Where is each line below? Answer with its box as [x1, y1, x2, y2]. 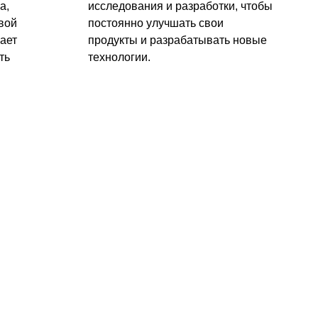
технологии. [88, 51, 150, 63]
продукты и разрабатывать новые [88, 34, 267, 46]
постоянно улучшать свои [88, 17, 224, 29]
